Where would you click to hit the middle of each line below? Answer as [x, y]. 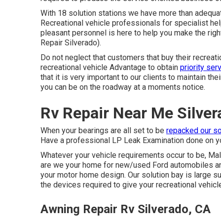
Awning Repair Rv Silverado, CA [126, 209]
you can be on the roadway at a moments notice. [123, 87]
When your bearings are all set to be [103, 130]
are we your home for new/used [96, 165]
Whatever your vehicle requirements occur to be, [124, 155]
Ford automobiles [183, 165]
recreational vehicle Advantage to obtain [110, 67]
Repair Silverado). [71, 43]
